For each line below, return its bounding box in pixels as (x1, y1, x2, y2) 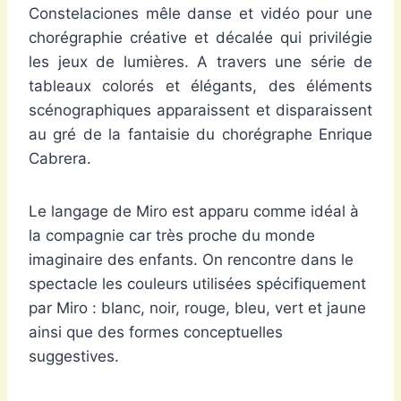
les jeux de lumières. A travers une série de (29, 53, 372, 72)
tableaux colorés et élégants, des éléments (29, 77, 372, 96)
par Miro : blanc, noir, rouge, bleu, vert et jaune (29, 299, 366, 318)
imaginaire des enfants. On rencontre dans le (29, 251, 354, 269)
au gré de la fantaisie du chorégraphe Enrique (29, 125, 372, 144)
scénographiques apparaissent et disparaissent (29, 101, 372, 120)
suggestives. (29, 347, 119, 366)
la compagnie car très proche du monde (29, 226, 315, 245)
